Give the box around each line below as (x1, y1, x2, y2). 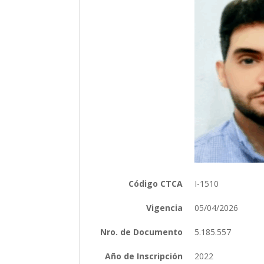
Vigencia (146, 202, 183, 213)
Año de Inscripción (105, 250, 183, 262)
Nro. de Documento (100, 226, 183, 237)
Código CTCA (128, 177, 183, 189)
